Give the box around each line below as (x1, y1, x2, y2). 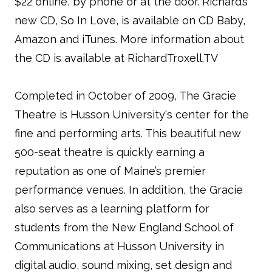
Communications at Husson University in (15, 240, 224, 253)
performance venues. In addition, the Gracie (15, 183, 243, 196)
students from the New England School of (15, 221, 234, 234)
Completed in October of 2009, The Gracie (15, 89, 236, 102)
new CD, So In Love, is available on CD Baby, (15, 14, 245, 27)
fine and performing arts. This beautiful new (15, 127, 241, 140)
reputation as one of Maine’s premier (15, 165, 206, 177)
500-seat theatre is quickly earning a (15, 146, 205, 158)
